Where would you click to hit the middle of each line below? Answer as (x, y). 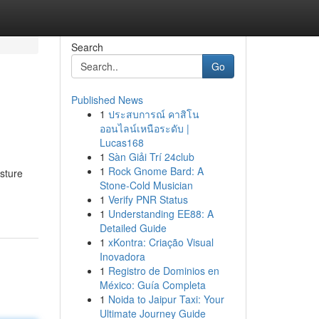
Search (87, 47)
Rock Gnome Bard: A (156, 171)
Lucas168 (121, 142)
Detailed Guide (133, 228)
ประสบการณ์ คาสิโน (153, 114)
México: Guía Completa (152, 285)
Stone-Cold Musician (146, 185)
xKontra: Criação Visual (161, 242)
